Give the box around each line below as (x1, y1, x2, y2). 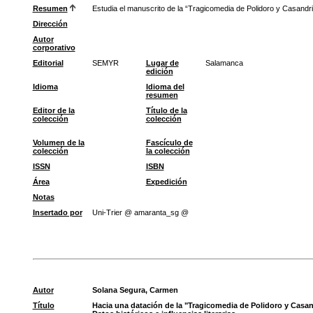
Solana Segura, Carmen (92, 286, 178, 294)
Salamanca (205, 59, 243, 67)
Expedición (145, 177, 187, 186)
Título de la (145, 106, 187, 115)
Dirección (32, 20, 68, 28)
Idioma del (145, 82, 184, 91)
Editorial (32, 59, 64, 67)
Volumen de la (32, 138, 85, 147)
